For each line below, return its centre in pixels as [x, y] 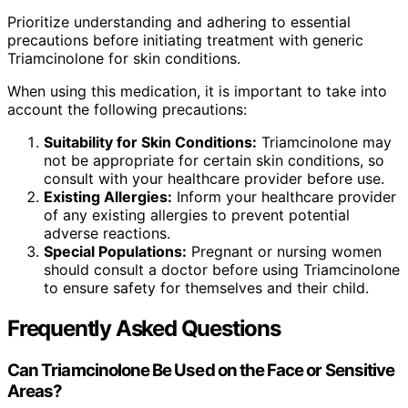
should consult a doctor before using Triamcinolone [222, 270]
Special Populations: [115, 252]
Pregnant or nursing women [284, 252]
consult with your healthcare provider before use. [214, 179]
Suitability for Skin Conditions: [150, 143]
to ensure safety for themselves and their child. [206, 288]
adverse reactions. [107, 234]
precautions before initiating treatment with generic [185, 41]
